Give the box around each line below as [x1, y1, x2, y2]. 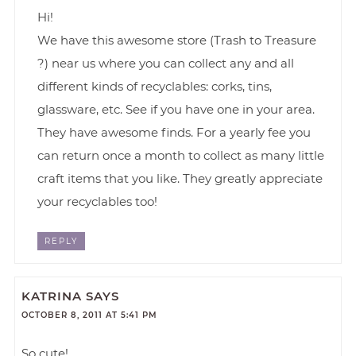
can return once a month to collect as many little [37, 148, 324, 164]
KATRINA [21, 288, 83, 304]
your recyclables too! [37, 194, 157, 210]
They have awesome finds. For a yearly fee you [37, 125, 311, 141]
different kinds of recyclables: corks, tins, [37, 79, 272, 95]
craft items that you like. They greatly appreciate [37, 171, 323, 187]
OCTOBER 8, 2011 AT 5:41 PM [21, 309, 158, 320]
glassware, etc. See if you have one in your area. [37, 102, 315, 118]
